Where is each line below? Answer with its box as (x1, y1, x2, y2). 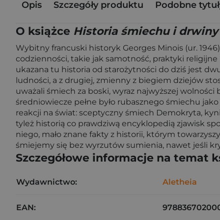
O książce (16, 25, 73, 38)
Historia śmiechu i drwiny (73, 25, 218, 38)
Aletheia (163, 177, 197, 187)
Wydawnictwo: (16, 177, 77, 187)
